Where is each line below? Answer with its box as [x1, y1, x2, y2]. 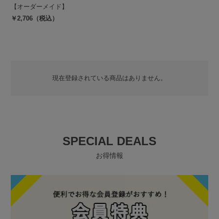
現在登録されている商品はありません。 [52, 74, 167, 82]
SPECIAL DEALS [63, 134, 156, 148]
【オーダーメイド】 [11, 2, 68, 10]
